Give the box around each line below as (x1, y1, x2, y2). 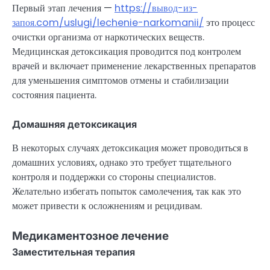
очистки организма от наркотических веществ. (12, 30, 204, 44)
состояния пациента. (12, 87, 96, 102)
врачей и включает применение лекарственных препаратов (12, 58, 256, 73)
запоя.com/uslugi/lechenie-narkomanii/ (12, 15, 204, 30)
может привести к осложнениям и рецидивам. (12, 198, 202, 213)
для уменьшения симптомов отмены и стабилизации (12, 73, 229, 87)
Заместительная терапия (12, 246, 135, 259)
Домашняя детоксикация (12, 118, 137, 130)
